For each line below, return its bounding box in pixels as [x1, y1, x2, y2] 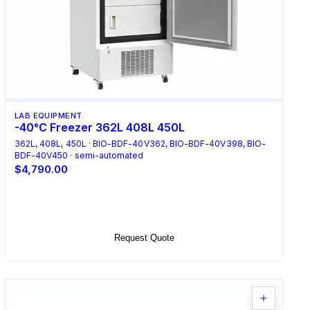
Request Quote [113, 232, 174, 243]
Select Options [113, 199, 175, 210]
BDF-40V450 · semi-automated [14, 150, 144, 161]
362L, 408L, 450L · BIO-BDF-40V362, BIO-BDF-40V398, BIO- [14, 138, 266, 149]
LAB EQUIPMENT [14, 111, 82, 121]
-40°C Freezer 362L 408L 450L [14, 120, 185, 135]
